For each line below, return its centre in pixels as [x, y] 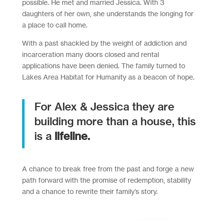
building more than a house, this [115, 121]
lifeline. [72, 136]
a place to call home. [55, 25]
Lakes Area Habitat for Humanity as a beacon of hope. [108, 77]
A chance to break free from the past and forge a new [108, 169]
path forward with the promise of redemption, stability [106, 180]
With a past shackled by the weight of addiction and [104, 43]
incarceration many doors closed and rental [90, 54]
